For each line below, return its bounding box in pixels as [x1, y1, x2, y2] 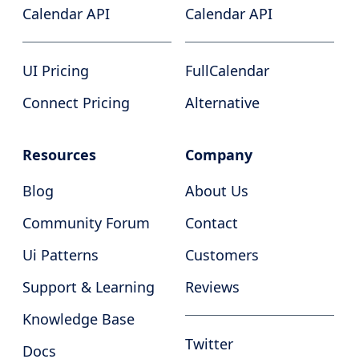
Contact [184, 213, 238, 232]
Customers [184, 245, 259, 264]
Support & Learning [22, 277, 155, 296]
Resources [22, 145, 97, 164]
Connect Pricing [22, 93, 131, 112]
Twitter [184, 334, 233, 353]
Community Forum [22, 213, 151, 232]
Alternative [184, 93, 260, 112]
